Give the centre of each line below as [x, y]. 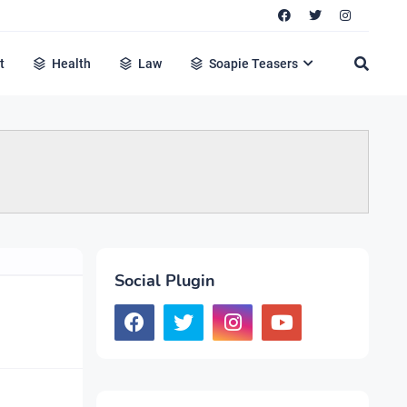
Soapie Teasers [254, 64]
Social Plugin [165, 281]
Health [72, 64]
